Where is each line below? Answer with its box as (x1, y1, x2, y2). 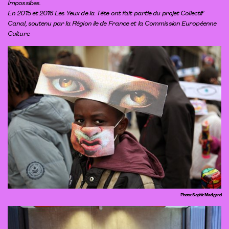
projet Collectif (162, 7, 203, 17)
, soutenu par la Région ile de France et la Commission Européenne (25, 17, 217, 28)
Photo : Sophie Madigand (180, 189, 221, 198)
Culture (8, 27, 30, 38)
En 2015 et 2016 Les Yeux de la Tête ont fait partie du (8, 7, 162, 17)
